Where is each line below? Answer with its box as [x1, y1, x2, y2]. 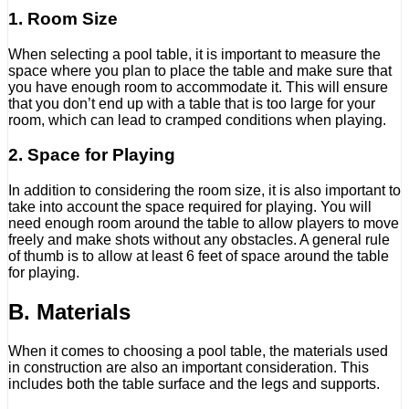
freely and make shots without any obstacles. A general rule [8, 232, 390, 248]
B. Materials [8, 299, 131, 324]
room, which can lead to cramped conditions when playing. [8, 111, 386, 128]
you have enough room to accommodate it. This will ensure [8, 79, 388, 95]
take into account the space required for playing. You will [8, 199, 372, 215]
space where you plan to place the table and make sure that [8, 62, 392, 79]
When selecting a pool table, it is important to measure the [8, 46, 381, 62]
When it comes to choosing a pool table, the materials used [8, 342, 388, 359]
